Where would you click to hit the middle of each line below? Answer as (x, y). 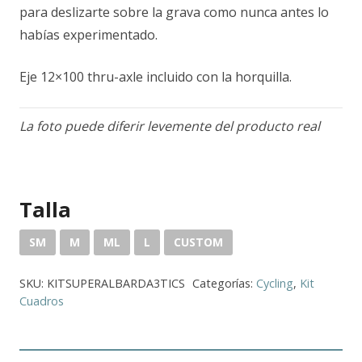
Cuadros (42, 301)
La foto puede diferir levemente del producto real (170, 126)
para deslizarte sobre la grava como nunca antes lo (174, 12)
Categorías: (224, 283)
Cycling (274, 283)
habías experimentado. (88, 34)
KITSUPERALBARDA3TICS (116, 283)
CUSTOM (198, 242)
